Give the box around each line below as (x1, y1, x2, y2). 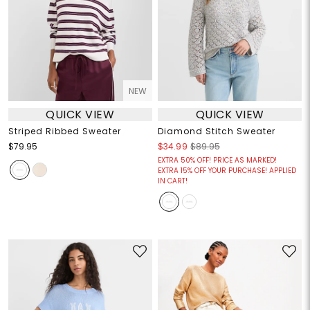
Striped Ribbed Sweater (8, 125, 121, 138)
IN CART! (158, 176, 188, 187)
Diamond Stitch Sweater (158, 125, 275, 138)
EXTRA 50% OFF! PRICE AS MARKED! (158, 155, 277, 166)
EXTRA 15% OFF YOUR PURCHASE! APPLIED (158, 165, 296, 176)
